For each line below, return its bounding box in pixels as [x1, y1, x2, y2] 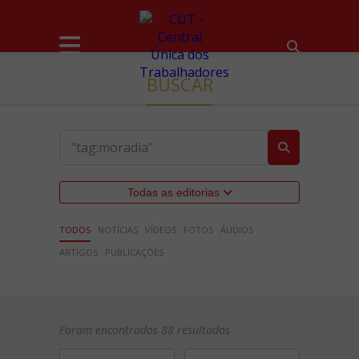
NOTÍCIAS [98, 224, 138, 236]
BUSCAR [146, 72, 213, 96]
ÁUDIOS [220, 224, 253, 236]
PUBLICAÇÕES [105, 246, 163, 258]
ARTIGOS [59, 246, 98, 258]
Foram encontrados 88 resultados [59, 322, 230, 337]
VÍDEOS [145, 224, 176, 236]
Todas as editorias [127, 186, 223, 199]
